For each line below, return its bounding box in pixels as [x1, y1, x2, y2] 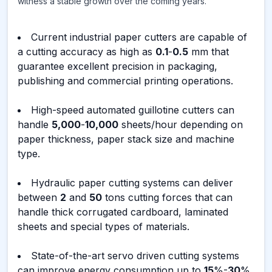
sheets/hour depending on [118, 118, 243, 131]
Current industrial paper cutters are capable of [31, 31, 247, 43]
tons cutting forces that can [102, 191, 233, 203]
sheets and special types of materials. [18, 220, 189, 233]
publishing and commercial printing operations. [18, 75, 233, 87]
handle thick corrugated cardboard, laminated [18, 206, 228, 218]
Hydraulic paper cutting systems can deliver [31, 177, 233, 189]
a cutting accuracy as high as [18, 46, 155, 58]
